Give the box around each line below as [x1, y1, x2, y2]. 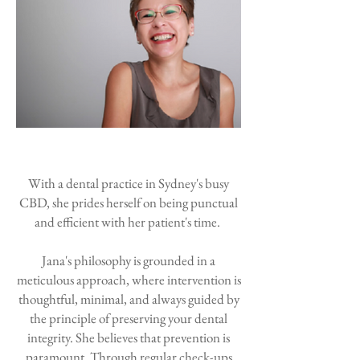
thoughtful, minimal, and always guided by [18, 290, 239, 308]
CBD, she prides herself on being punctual [19, 194, 238, 211]
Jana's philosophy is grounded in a [42, 252, 215, 269]
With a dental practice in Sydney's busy [28, 174, 229, 192]
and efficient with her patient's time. [35, 213, 223, 231]
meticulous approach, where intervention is [16, 271, 241, 288]
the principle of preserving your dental [30, 309, 227, 327]
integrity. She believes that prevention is [27, 329, 230, 346]
